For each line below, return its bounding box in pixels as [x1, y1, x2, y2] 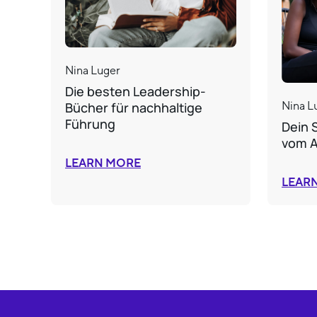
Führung [65, 115, 115, 132]
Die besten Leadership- [65, 82, 206, 100]
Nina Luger [65, 63, 120, 77]
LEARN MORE [65, 156, 141, 171]
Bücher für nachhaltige [65, 98, 202, 116]
